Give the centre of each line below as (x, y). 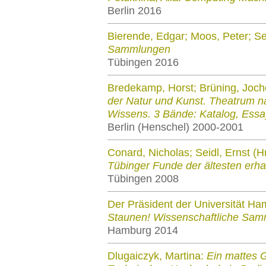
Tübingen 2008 (143, 179)
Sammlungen (139, 49)
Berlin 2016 (134, 11)
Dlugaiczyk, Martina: (157, 256)
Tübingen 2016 (143, 62)
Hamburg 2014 (143, 230)
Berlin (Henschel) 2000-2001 (175, 127)
